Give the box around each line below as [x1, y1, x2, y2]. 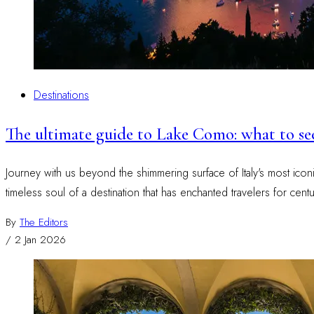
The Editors [20, 214, 68, 230]
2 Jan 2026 [15, 231, 66, 247]
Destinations [34, 87, 89, 104]
